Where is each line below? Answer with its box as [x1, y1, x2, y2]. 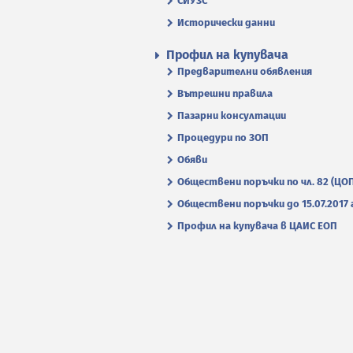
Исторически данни [177, 16, 275, 28]
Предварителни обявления [177, 65, 312, 77]
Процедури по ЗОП [177, 131, 269, 143]
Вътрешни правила [177, 87, 273, 99]
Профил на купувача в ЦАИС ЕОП [177, 219, 337, 232]
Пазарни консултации [177, 109, 286, 121]
